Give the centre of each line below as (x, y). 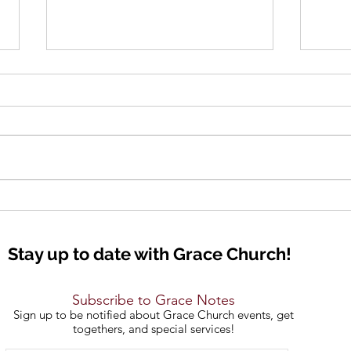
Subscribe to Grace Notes (154, 300)
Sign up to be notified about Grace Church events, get (154, 314)
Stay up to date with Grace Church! (150, 253)
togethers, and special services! (154, 328)
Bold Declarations (124, 164)
